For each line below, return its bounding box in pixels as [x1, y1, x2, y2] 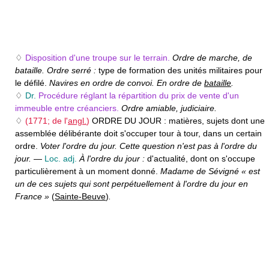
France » [15, 192, 52, 201]
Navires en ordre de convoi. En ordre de [49, 78, 204, 88]
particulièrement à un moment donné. [15, 166, 160, 176]
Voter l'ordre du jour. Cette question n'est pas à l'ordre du [40, 141, 257, 151]
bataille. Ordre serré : [15, 65, 98, 75]
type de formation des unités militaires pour [98, 65, 262, 75]
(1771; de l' [25, 116, 68, 125]
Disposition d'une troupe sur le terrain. [25, 53, 172, 62]
